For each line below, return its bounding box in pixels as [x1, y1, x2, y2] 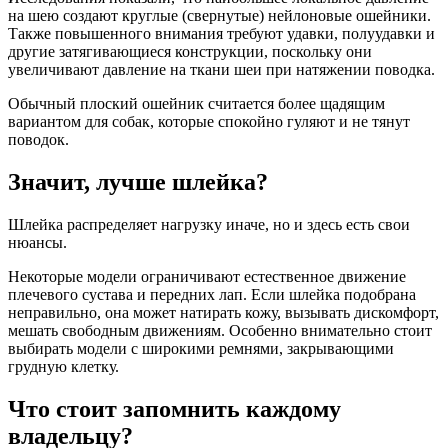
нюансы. [8, 233, 67, 251]
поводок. [8, 131, 69, 149]
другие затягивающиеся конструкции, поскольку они [8, 43, 372, 61]
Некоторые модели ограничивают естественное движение [8, 267, 406, 285]
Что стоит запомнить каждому [8, 395, 341, 422]
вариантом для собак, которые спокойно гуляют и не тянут [8, 113, 410, 131]
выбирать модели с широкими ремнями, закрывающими [8, 339, 394, 357]
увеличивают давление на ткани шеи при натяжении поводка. [8, 61, 435, 79]
